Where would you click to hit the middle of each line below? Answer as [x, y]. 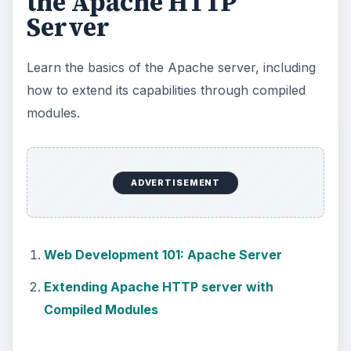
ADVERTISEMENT [175, 183]
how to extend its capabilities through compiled [166, 90]
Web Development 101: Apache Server [163, 255]
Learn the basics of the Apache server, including [171, 67]
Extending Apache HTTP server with [158, 286]
